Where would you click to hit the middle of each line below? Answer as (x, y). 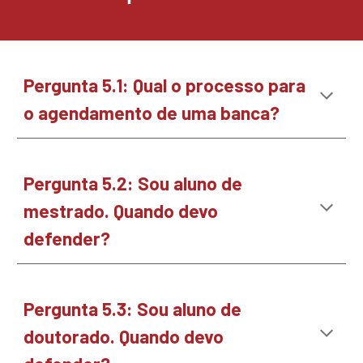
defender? (69, 238)
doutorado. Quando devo (124, 336)
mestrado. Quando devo (121, 211)
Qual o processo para (220, 85)
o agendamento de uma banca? (154, 113)
